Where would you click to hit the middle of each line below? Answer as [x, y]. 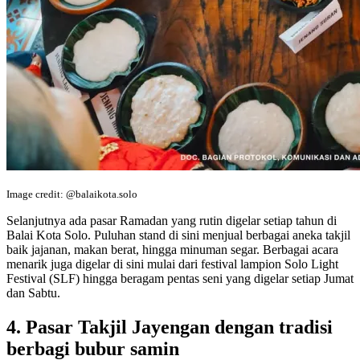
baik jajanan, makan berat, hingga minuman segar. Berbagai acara [172, 250]
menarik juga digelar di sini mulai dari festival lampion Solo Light [172, 264]
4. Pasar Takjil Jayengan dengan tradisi [170, 327]
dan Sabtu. [33, 293]
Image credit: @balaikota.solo [72, 194]
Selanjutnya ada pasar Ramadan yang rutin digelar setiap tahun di [172, 221]
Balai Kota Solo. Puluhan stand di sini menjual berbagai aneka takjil [178, 235]
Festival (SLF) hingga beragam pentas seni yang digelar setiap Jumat [180, 279]
